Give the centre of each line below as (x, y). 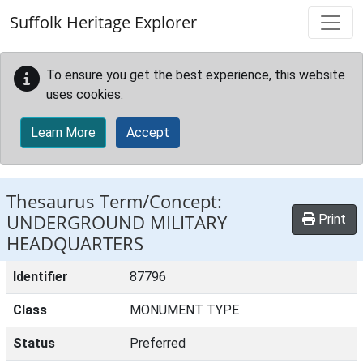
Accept (148, 132)
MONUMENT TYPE (184, 310)
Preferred (158, 343)
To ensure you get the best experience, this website (196, 75)
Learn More (63, 132)
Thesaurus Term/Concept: (114, 201)
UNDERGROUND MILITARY (117, 222)
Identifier (41, 277)
